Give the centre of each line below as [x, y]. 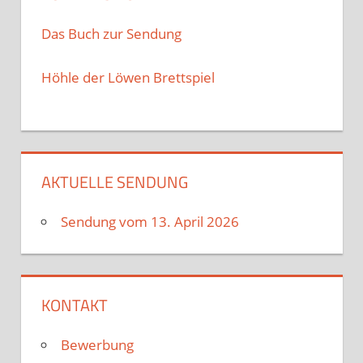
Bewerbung [97, 344]
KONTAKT [75, 305]
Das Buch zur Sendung [111, 33]
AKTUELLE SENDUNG [115, 181]
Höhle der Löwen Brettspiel [128, 78]
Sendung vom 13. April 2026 [150, 221]
